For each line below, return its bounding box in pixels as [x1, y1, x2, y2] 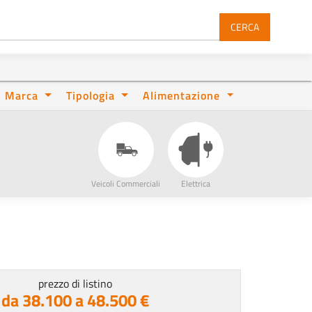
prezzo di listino [38, 275, 113, 291]
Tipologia [66, 86, 119, 103]
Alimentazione [143, 86, 224, 103]
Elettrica [180, 177, 210, 189]
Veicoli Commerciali [91, 177, 161, 189]
